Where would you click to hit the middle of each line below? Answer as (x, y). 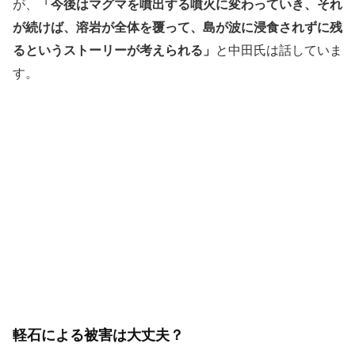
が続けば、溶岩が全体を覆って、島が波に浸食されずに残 (177, 27)
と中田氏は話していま (279, 50)
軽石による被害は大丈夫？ (98, 335)
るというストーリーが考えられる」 (114, 50)
